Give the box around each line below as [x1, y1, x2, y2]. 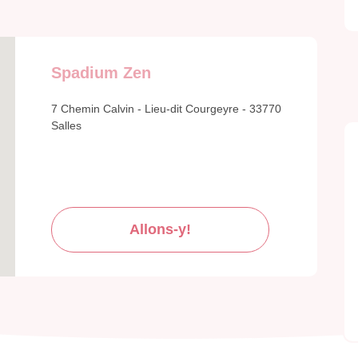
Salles [51, 119, 82, 133]
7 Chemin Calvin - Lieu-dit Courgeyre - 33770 [51, 102, 281, 116]
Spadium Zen [51, 64, 151, 82]
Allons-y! [129, 221, 191, 238]
